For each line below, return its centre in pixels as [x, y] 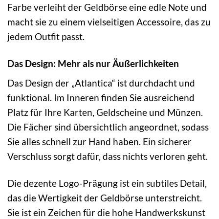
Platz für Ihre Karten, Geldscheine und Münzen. [105, 112]
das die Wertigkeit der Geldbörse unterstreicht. [105, 198]
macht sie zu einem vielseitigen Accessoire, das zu [109, 22]
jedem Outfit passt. [46, 37]
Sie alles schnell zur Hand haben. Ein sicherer [99, 142]
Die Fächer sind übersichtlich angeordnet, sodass [108, 127]
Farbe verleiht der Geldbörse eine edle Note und [107, 7]
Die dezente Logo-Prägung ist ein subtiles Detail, [107, 183]
